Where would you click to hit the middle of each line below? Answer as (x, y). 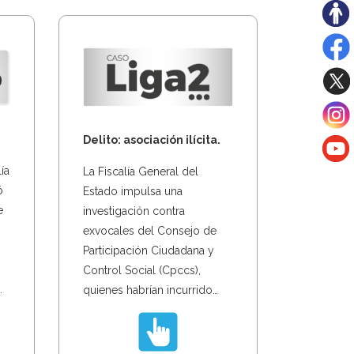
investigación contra (134, 211)
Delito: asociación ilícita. (151, 139)
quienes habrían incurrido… (150, 290)
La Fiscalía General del (140, 171)
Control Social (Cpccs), (141, 270)
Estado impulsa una (132, 191)
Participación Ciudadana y (148, 250)
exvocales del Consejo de (149, 230)
